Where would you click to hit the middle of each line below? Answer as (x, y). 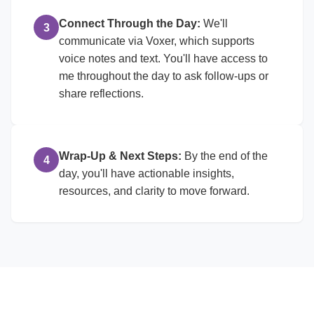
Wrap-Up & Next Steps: (120, 156)
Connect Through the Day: (130, 23)
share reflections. (101, 94)
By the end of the (225, 156)
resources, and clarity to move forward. (154, 191)
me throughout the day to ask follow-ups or (164, 76)
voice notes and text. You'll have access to (163, 59)
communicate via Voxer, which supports (157, 41)
